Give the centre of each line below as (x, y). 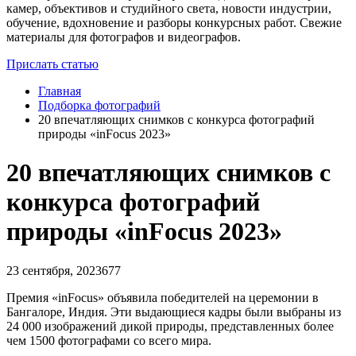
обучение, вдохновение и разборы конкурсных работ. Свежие (174, 22)
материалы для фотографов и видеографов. (124, 37)
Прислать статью (52, 64)
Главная (60, 91)
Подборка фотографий (99, 105)
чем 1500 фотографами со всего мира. (109, 340)
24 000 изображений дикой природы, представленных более (170, 326)
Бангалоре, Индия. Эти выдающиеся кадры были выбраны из (174, 311)
